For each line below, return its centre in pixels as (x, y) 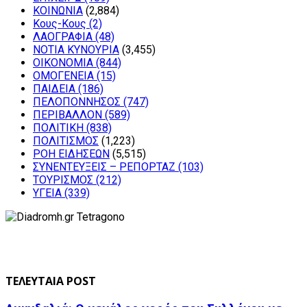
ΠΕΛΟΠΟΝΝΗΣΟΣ (78, 102)
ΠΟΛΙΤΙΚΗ (60, 128)
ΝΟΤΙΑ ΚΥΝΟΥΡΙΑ (76, 50)
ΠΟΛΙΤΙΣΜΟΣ (66, 141)
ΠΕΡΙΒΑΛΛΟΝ (69, 115)
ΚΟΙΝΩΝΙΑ (58, 11)
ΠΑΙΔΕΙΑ (56, 89)
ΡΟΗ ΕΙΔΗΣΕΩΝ (71, 154)
